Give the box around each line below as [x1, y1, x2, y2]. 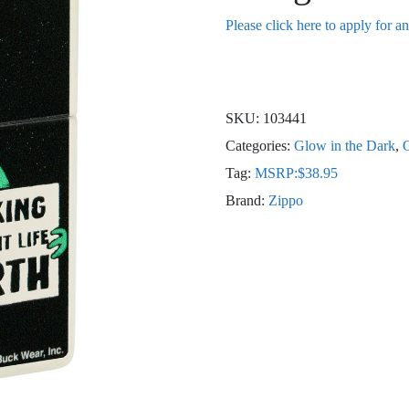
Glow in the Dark [293, 138, 395, 153]
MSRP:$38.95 [254, 165, 338, 181]
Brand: [225, 193, 268, 208]
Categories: [225, 138, 294, 153]
